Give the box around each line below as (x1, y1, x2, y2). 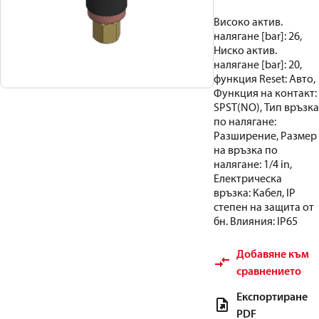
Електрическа (214, 171, 282, 185)
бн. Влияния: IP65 (214, 214, 298, 228)
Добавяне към (236, 246, 309, 261)
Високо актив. (214, 14, 283, 28)
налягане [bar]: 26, (214, 28, 302, 43)
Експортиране (236, 289, 308, 303)
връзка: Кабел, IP (214, 185, 296, 199)
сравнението (236, 263, 301, 278)
